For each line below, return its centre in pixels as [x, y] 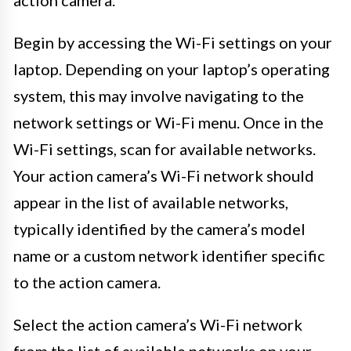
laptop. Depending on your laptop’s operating [172, 69]
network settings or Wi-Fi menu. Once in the [168, 122]
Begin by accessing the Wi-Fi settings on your [173, 42]
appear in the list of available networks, [151, 202]
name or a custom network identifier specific [169, 255]
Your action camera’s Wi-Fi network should [164, 175]
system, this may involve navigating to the [159, 95]
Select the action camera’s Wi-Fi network [158, 324]
